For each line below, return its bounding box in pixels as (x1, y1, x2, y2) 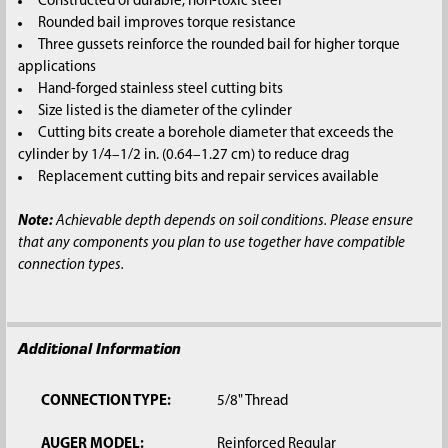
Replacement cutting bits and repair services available (37, 169, 379, 185)
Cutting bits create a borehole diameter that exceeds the (37, 125, 394, 141)
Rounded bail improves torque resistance (37, 15, 296, 31)
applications (17, 59, 96, 75)
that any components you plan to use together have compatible (17, 236, 405, 252)
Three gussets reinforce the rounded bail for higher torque (37, 37, 400, 53)
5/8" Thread (217, 393, 289, 409)
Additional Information (17, 336, 181, 358)
